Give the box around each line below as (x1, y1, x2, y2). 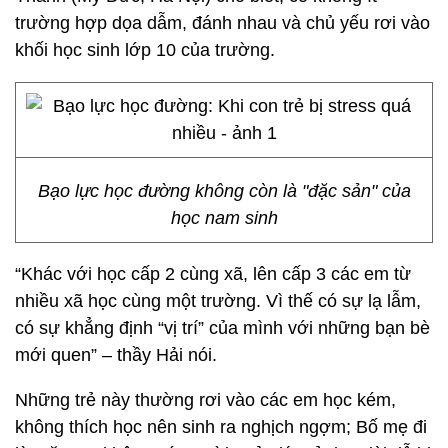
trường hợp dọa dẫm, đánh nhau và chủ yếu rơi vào (15, 13, 430, 33)
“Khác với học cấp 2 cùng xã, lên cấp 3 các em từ (15, 264, 411, 284)
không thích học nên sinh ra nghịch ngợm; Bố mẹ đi (15, 417, 427, 437)
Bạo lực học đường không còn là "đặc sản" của (37, 181, 411, 201)
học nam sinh (170, 208, 278, 228)
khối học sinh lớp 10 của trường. (15, 40, 280, 60)
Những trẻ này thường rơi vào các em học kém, (15, 390, 396, 410)
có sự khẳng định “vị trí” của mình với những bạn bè (15, 318, 430, 338)
